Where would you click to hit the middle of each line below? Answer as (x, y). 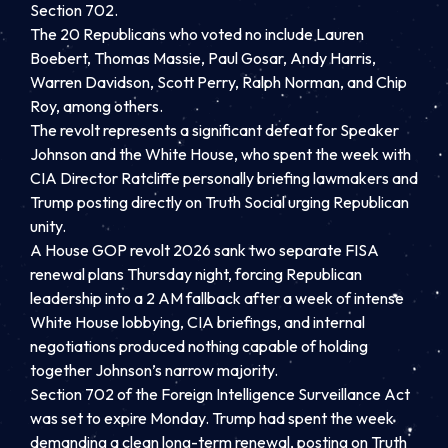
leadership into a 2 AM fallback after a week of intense (217, 298)
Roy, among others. (96, 106)
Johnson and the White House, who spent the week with (220, 154)
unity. (48, 226)
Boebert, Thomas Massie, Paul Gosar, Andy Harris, (203, 58)
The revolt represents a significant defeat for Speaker (214, 130)
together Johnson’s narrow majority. (154, 370)
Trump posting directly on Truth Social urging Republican (219, 202)
